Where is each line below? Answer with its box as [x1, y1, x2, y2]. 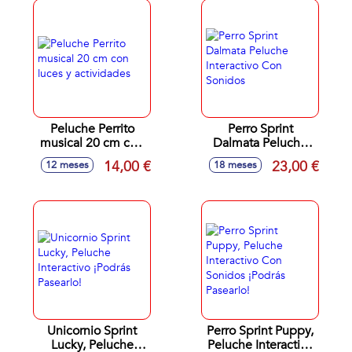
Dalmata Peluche [213, 134, 307, 152]
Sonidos [237, 163, 283, 180]
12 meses [46, 158, 89, 172]
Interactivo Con [218, 148, 302, 166]
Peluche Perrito [49, 120, 134, 137]
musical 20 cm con [40, 134, 144, 152]
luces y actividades [39, 148, 145, 166]
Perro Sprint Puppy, [207, 322, 313, 339]
